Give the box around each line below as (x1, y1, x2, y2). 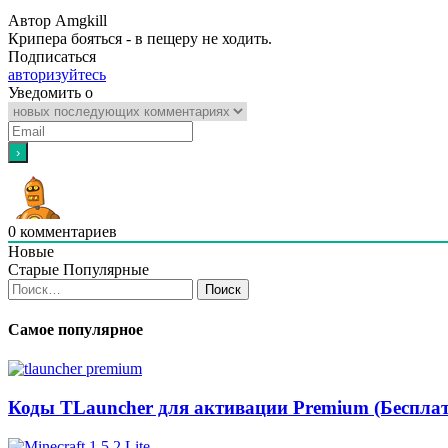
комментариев (16, 222, 117, 240)
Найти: (7, 277, 55, 295)
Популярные (63, 260, 149, 278)
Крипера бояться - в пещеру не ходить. (8, 29, 272, 47)
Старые (8, 260, 59, 278)
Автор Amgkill (8, 11, 107, 29)
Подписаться (8, 47, 96, 65)
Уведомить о (8, 83, 93, 101)
